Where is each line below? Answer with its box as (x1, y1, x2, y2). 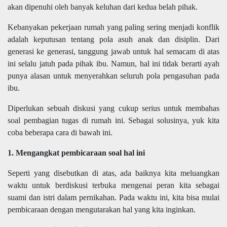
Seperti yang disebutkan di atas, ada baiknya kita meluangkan (8, 169, 219, 178)
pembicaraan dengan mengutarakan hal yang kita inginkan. (8, 205, 196, 214)
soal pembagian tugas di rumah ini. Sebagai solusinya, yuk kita (8, 116, 219, 125)
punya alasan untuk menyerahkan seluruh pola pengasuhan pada (8, 71, 219, 81)
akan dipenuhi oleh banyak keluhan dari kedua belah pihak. (8, 3, 198, 12)
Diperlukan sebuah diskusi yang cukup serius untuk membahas (8, 104, 219, 113)
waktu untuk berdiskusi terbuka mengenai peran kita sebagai (8, 181, 219, 190)
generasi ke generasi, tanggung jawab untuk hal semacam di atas (8, 47, 219, 56)
